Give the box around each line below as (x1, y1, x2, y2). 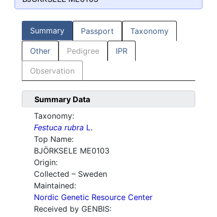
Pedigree (67, 46, 99, 56)
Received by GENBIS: (34, 204, 111, 214)
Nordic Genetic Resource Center (34, 192, 153, 202)
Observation (30, 66, 75, 76)
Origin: (34, 157, 58, 168)
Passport (81, 26, 114, 36)
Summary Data (34, 94, 90, 105)
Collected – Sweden (34, 169, 107, 179)
